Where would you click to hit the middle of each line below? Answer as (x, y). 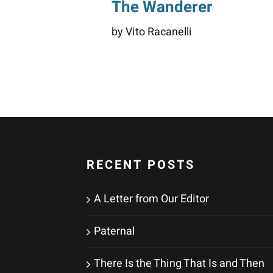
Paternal (115, 231)
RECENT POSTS (141, 165)
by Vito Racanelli (154, 32)
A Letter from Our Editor (152, 199)
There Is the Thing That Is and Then (179, 263)
